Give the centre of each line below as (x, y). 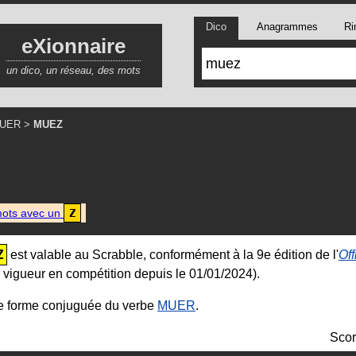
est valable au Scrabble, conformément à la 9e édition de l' (173, 254)
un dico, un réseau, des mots (74, 70)
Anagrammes (287, 27)
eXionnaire (74, 46)
